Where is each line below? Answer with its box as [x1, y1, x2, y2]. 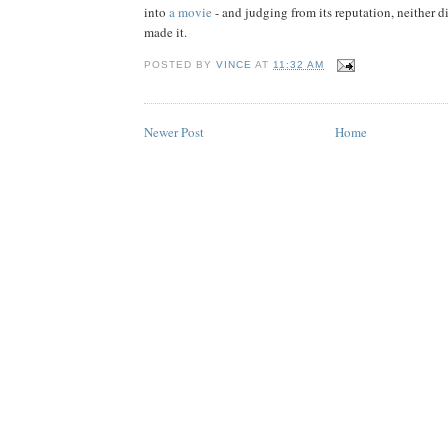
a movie [169, 2, 212, 21]
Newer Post [144, 123, 204, 142]
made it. [144, 22, 187, 41]
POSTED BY [144, 58, 217, 70]
